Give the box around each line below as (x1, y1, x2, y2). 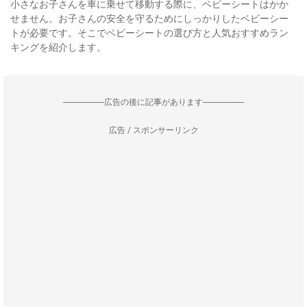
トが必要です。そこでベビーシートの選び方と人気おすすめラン (10, 27, 288, 38)
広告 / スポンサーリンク (108, 125, 199, 135)
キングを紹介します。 (10, 42, 106, 53)
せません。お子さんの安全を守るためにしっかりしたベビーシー (10, 13, 288, 24)
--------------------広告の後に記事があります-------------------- (63, 97, 244, 107)
